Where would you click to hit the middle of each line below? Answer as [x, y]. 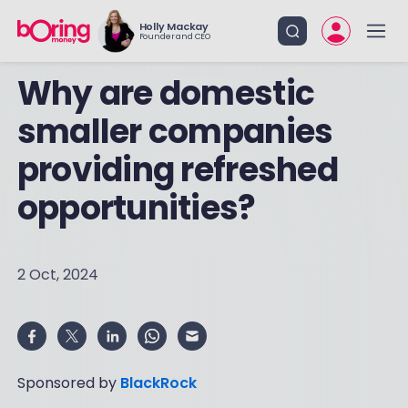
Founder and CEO [174, 36]
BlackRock [158, 383]
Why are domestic [166, 93]
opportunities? [136, 208]
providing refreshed [177, 170]
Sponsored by [68, 383]
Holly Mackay [174, 26]
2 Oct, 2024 [57, 275]
